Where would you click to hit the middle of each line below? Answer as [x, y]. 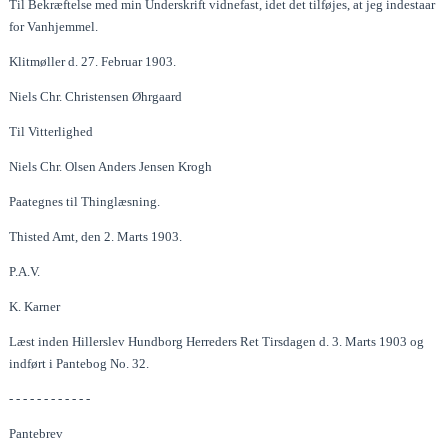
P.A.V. [25, 271]
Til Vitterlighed [51, 131]
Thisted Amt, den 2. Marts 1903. [96, 236]
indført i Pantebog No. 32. [79, 363]
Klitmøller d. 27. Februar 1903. [93, 61]
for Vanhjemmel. [54, 26]
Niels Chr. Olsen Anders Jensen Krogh [111, 166]
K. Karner [35, 306]
